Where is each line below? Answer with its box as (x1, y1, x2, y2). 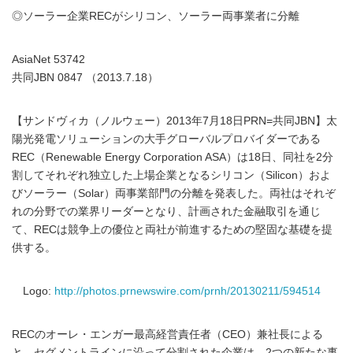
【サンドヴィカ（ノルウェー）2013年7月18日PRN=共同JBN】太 (12, 115, 337, 127)
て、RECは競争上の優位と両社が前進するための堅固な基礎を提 (12, 224, 333, 236)
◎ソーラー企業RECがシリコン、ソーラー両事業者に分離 (12, 10, 299, 22)
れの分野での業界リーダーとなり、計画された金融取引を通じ (12, 206, 321, 217)
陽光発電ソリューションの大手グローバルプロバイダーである (12, 133, 321, 145)
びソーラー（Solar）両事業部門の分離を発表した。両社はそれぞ (12, 188, 336, 199)
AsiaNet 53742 (12, 54, 85, 65)
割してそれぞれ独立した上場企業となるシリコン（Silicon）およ (12, 169, 331, 181)
